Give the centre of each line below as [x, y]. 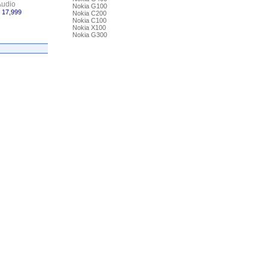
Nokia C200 [89, 13]
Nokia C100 [89, 20]
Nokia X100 [89, 28]
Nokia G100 [89, 6]
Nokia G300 [89, 35]
